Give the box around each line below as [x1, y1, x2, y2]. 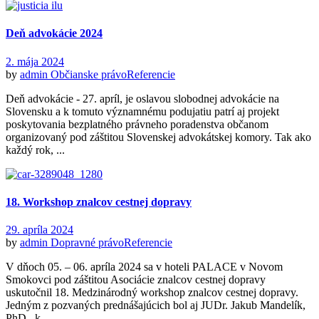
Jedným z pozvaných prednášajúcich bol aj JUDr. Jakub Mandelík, [6, 299, 305, 312]
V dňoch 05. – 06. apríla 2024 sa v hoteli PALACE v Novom [6, 261, 283, 273]
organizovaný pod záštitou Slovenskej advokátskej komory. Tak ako [6, 130, 311, 143]
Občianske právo [51, 68, 127, 80]
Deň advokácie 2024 [6, 27, 103, 40]
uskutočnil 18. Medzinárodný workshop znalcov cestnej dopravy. [6, 286, 298, 299]
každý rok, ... [6, 143, 65, 156]
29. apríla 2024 [6, 224, 73, 236]
